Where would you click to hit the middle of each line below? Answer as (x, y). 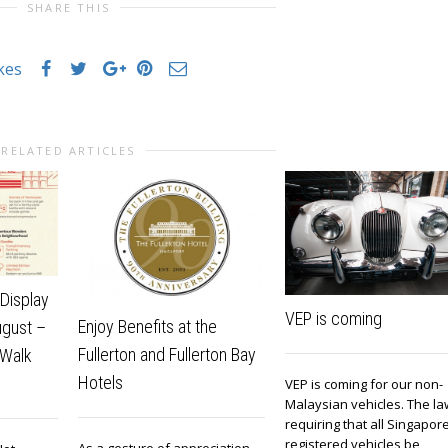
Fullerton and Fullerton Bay (167, 355)
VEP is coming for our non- (364, 384)
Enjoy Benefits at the (147, 327)
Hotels (100, 383)
